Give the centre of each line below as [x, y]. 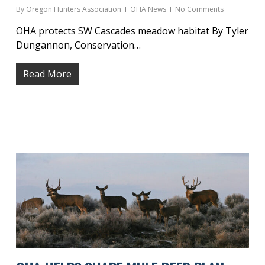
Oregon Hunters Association [73, 9]
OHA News [148, 9]
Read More [47, 74]
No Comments [199, 9]
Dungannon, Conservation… [78, 45]
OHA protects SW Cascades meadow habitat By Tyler [132, 30]
